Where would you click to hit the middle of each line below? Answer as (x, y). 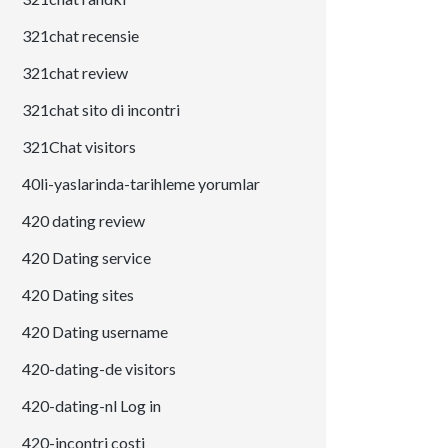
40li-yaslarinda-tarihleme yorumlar (141, 184)
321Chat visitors (79, 147)
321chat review (75, 73)
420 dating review (84, 221)
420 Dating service (87, 258)
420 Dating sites (78, 295)
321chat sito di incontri (101, 110)
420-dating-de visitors (99, 369)
